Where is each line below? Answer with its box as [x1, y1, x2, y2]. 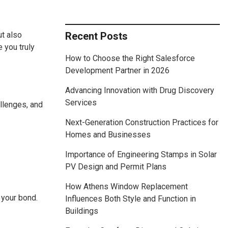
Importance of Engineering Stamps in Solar [65, 150, 217, 160]
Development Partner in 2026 [65, 66, 169, 76]
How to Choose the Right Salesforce [65, 53, 195, 64]
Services [65, 98, 97, 108]
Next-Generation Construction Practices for [65, 118, 218, 128]
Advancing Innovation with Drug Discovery [65, 85, 214, 96]
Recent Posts [65, 30, 128, 43]
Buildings [65, 206, 98, 216]
